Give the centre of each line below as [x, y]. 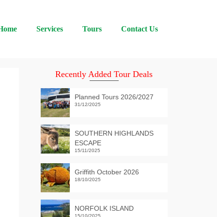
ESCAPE [88, 143]
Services [49, 29]
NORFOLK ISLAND [104, 208]
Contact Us [139, 29]
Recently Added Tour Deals [104, 74]
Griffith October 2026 [107, 172]
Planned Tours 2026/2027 [114, 97]
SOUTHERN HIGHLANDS [114, 133]
